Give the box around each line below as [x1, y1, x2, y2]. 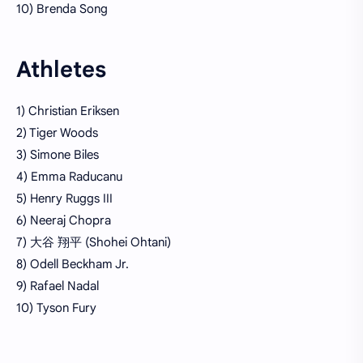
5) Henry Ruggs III [16, 191, 113, 207]
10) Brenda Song [16, 2, 108, 17]
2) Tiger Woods [16, 126, 98, 141]
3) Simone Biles [16, 147, 99, 163]
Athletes [16, 56, 106, 84]
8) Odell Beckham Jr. [16, 257, 129, 272]
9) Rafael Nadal [16, 279, 99, 294]
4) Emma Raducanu [16, 169, 122, 185]
